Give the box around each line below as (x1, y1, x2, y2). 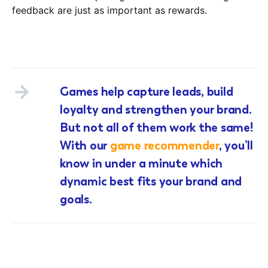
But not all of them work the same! (60, 119, 253, 135)
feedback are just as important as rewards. (12, 4, 207, 16)
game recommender (109, 137, 219, 153)
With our (60, 137, 110, 153)
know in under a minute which (60, 155, 223, 171)
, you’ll (218, 137, 253, 153)
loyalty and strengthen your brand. (60, 101, 252, 117)
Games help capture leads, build (60, 83, 233, 99)
